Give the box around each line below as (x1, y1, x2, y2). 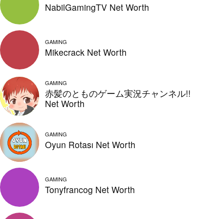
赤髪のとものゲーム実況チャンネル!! (45, 87, 191, 99)
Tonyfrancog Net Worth (45, 183, 135, 196)
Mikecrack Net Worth (45, 45, 127, 58)
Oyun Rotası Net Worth (45, 138, 135, 151)
